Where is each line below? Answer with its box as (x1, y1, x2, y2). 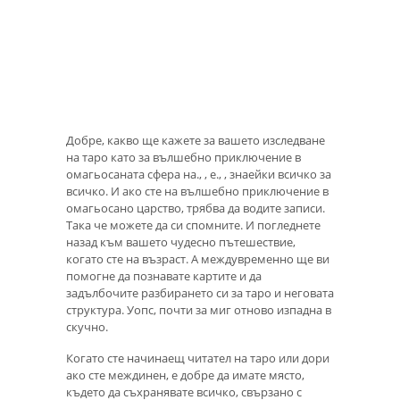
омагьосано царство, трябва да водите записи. (66, 200, 325, 217)
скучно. (66, 319, 108, 336)
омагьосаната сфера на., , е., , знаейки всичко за (66, 166, 331, 183)
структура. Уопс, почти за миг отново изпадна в (66, 302, 331, 319)
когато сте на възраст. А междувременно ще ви (66, 251, 329, 268)
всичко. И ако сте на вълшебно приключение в (66, 183, 329, 200)
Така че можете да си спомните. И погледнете (66, 217, 321, 234)
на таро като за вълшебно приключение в (66, 149, 301, 166)
